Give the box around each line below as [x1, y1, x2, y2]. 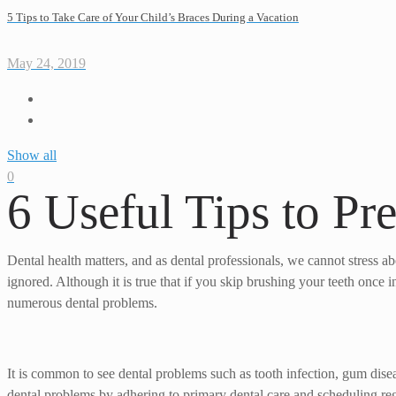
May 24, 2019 [7, 56, 86, 72]
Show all [7, 148, 57, 164]
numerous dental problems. [7, 295, 157, 311]
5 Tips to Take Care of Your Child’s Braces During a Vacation [7, 10, 299, 24]
